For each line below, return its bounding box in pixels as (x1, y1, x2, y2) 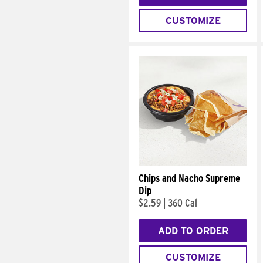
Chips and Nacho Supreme (139, 172, 240, 184)
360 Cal (168, 197, 197, 209)
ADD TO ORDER (157, 225, 228, 237)
